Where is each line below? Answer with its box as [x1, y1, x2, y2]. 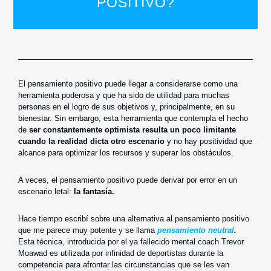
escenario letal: [18, 186, 74, 196]
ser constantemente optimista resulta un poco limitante [29, 125, 236, 134]
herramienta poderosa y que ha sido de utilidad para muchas [18, 90, 229, 100]
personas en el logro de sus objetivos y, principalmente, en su [18, 102, 235, 111]
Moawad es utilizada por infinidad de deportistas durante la [18, 248, 223, 258]
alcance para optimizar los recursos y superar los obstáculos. [18, 148, 233, 157]
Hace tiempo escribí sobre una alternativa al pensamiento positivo [18, 214, 249, 223]
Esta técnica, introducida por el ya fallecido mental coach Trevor [18, 237, 244, 246]
